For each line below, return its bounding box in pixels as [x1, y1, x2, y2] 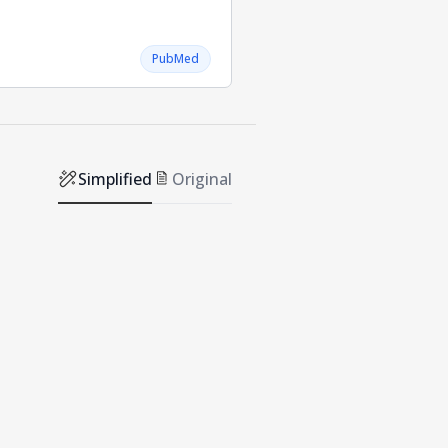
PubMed [152, 49, 199, 67]
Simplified [78, 168, 152, 191]
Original [172, 168, 232, 191]
